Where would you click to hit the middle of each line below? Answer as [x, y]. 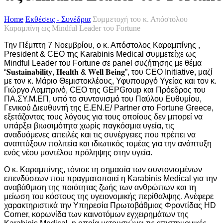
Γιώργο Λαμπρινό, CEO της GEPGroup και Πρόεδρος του [105, 90]
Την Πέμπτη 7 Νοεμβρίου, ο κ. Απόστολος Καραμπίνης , [102, 45]
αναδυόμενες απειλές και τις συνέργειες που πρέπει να [100, 135]
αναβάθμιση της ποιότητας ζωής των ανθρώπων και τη [100, 188]
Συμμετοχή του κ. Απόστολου [140, 19]
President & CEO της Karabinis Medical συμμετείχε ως [100, 54]
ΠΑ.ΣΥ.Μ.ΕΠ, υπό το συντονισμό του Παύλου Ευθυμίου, [103, 99]
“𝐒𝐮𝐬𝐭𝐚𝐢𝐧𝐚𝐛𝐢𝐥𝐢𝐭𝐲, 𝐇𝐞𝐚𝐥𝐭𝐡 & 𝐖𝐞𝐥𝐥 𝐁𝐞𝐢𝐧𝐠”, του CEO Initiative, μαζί [108, 72]
